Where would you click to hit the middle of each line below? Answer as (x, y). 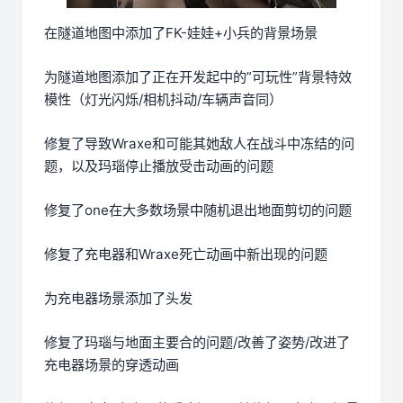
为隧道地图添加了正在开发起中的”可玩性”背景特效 (198, 77)
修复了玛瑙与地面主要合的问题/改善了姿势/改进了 (197, 343)
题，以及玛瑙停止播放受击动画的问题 (159, 166)
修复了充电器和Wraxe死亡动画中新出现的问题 (186, 255)
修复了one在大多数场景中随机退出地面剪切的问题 (198, 210)
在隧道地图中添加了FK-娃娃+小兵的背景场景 (181, 33)
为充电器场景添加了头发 (118, 299)
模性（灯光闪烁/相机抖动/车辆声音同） (163, 100)
